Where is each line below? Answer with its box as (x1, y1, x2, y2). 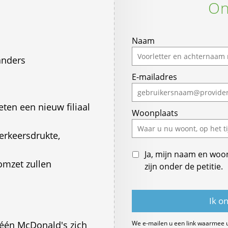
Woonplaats (131, 107, 178, 119)
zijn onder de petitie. (145, 161, 223, 172)
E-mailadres (131, 71, 177, 82)
